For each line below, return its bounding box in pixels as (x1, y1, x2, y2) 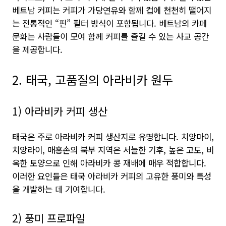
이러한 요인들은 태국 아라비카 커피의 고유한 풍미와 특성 (12, 170, 211, 182)
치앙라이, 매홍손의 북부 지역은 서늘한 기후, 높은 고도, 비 (12, 144, 214, 156)
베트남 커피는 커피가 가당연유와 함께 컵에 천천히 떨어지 (12, 4, 211, 16)
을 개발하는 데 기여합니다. (12, 183, 105, 195)
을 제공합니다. (12, 43, 63, 55)
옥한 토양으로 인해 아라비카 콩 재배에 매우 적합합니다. (12, 157, 206, 169)
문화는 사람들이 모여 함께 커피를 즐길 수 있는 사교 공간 (12, 30, 209, 42)
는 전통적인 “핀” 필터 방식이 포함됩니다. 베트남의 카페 (12, 17, 207, 29)
